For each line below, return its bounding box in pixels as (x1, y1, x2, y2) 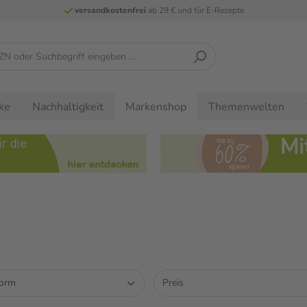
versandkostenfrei (74, 5, 146, 16)
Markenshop (125, 99, 186, 114)
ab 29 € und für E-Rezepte (145, 5, 244, 16)
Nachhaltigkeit (32, 99, 103, 114)
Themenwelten (208, 99, 284, 114)
